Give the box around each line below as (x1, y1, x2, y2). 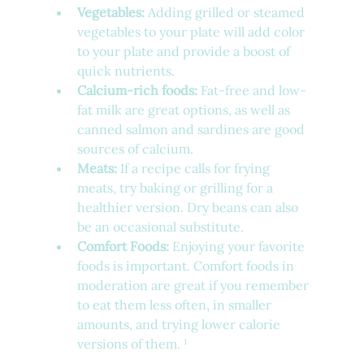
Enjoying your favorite (168, 238, 308, 255)
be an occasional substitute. (76, 219, 244, 236)
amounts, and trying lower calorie (76, 316, 284, 333)
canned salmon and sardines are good (76, 121, 308, 138)
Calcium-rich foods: (76, 82, 197, 99)
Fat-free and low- (197, 82, 306, 99)
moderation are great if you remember (76, 277, 312, 294)
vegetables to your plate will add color (76, 24, 308, 41)
